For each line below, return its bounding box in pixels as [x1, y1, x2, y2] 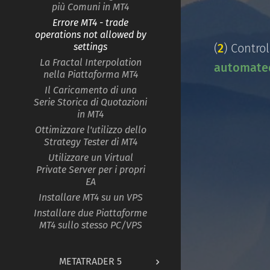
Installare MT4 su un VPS [38, 191, 143, 203]
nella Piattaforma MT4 [43, 68, 138, 80]
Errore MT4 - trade [52, 16, 128, 28]
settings [74, 40, 107, 52]
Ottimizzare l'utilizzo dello [34, 124, 146, 136]
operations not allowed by [34, 28, 146, 40]
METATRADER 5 [59, 255, 122, 267]
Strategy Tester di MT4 [43, 136, 137, 148]
